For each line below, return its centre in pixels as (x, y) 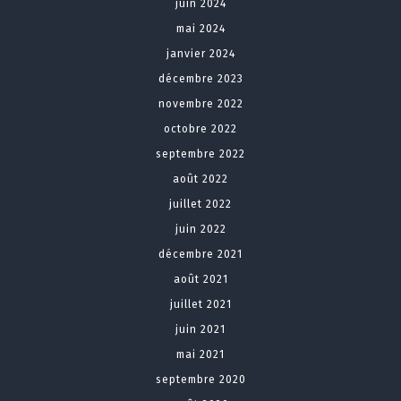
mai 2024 (200, 29)
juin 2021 (200, 330)
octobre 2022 (200, 129)
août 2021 (200, 280)
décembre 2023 (200, 79)
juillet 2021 (200, 305)
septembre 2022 (200, 154)
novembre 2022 (200, 104)
